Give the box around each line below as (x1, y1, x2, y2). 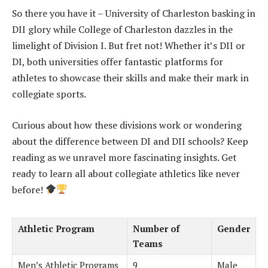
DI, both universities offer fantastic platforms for (12, 55, 223, 69)
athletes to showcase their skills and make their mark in (12, 71, 249, 85)
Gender (217, 222, 250, 234)
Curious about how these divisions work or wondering (12, 118, 242, 132)
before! (12, 182, 45, 196)
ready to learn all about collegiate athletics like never (12, 166, 240, 180)
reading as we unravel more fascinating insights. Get (12, 150, 236, 164)
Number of (133, 222, 179, 234)
